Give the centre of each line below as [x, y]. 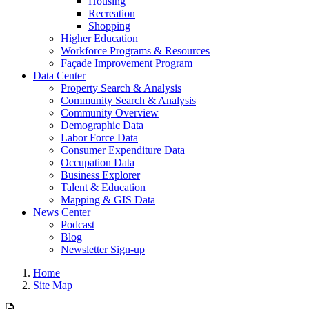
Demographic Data [102, 125]
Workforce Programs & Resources [135, 51]
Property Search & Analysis [121, 88]
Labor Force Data [99, 138]
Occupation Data [98, 162]
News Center [62, 212]
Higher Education [99, 38]
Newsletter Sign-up [103, 249]
